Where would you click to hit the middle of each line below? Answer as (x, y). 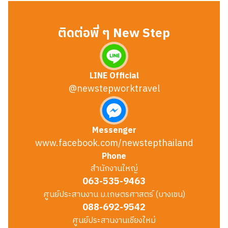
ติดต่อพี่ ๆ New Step (114, 34)
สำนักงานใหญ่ (114, 169)
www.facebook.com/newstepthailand (114, 144)
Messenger (114, 131)
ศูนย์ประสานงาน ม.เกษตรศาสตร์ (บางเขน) (114, 195)
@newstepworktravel (114, 89)
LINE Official (114, 76)
